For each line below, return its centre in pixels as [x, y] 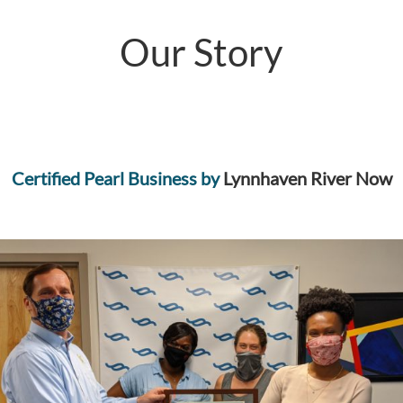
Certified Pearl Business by [117, 178]
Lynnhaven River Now [307, 178]
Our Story [201, 53]
